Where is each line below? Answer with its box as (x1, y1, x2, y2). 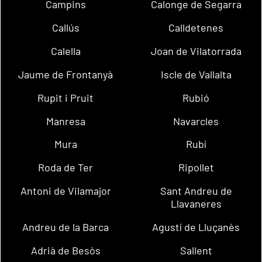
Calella (50, 44, 81, 58)
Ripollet (178, 161, 214, 174)
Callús (51, 21, 80, 35)
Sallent (180, 243, 212, 257)
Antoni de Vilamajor (20, 184, 111, 197)
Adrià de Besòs (30, 243, 101, 257)
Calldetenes (168, 21, 224, 35)
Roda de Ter (38, 161, 94, 174)
